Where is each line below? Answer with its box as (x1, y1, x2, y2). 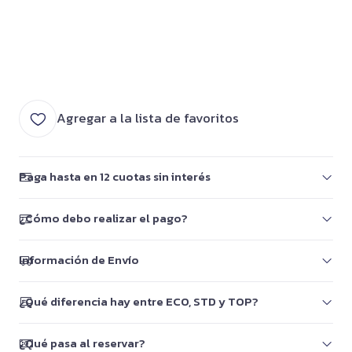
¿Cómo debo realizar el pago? (19, 210, 188, 227)
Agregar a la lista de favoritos (57, 108, 239, 128)
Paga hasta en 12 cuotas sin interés (19, 168, 211, 185)
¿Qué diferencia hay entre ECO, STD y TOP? (19, 293, 258, 310)
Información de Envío (19, 251, 139, 269)
